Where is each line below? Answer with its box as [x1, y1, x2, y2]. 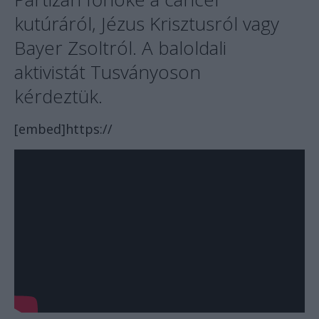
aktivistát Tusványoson [14, 59, 201, 85]
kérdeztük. [14, 83, 103, 110]
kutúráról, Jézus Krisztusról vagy [14, 11, 279, 37]
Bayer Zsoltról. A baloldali [14, 35, 226, 61]
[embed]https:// [14, 120, 113, 138]
